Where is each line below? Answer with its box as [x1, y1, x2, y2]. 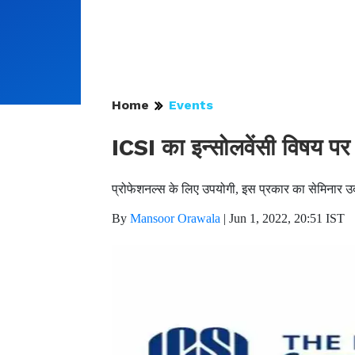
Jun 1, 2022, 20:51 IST [229, 212, 345, 225]
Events [169, 97, 213, 113]
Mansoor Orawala [130, 212, 220, 225]
